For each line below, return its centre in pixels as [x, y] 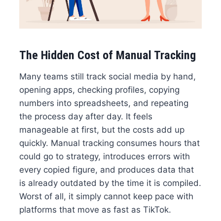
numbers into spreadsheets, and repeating [104, 103]
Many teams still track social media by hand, [107, 77]
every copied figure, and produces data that [106, 170]
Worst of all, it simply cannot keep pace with [106, 197]
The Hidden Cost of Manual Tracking [107, 55]
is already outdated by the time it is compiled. [110, 183]
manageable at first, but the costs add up [102, 130]
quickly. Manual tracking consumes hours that [109, 143]
